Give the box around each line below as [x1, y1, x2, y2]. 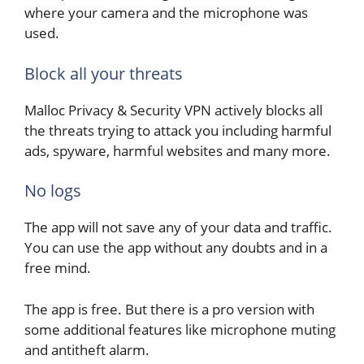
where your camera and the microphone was [24, 3, 308, 22]
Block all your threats [24, 62, 183, 84]
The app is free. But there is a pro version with [24, 299, 314, 318]
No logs [24, 180, 81, 201]
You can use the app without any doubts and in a [24, 238, 327, 257]
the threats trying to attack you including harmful [24, 120, 331, 140]
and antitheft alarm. [24, 340, 149, 359]
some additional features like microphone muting [24, 319, 336, 339]
